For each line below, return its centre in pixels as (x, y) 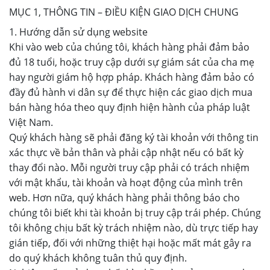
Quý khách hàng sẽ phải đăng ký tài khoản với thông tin (134, 137)
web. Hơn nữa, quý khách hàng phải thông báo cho (124, 198)
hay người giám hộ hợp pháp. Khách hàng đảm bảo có (132, 77)
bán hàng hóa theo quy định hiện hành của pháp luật (130, 107)
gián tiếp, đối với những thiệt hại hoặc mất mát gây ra (130, 243)
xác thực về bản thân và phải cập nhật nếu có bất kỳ (126, 152)
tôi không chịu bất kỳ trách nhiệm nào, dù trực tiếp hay (133, 228)
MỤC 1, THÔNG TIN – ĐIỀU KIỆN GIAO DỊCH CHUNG (124, 12)
